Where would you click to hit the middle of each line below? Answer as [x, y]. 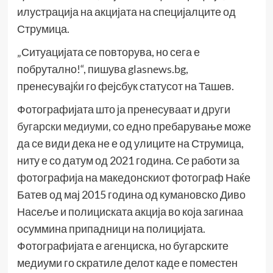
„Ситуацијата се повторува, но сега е [108, 52]
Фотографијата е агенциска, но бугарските [122, 246]
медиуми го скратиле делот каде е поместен [127, 263]
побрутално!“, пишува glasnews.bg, [102, 69]
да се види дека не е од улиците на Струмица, [130, 144]
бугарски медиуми [62, 126]
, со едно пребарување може [179, 126]
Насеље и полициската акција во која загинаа [130, 212]
